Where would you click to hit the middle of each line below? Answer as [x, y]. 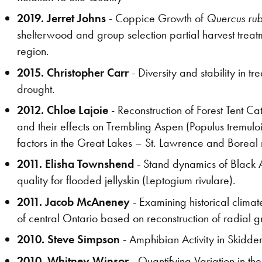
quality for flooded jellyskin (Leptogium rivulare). [127, 180]
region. [33, 51]
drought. [36, 89]
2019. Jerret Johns [62, 18]
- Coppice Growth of [156, 18]
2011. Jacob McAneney [74, 201]
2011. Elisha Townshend [76, 164]
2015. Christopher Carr [73, 72]
